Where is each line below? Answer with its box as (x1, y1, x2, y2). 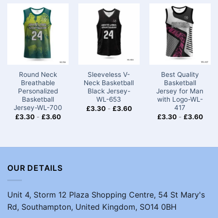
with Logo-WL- (157, 95, 203, 104)
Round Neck (18, 71, 57, 79)
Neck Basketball (84, 79, 134, 87)
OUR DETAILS (7, 163, 63, 173)
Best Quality (161, 71, 199, 79)
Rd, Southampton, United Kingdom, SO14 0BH (7, 201, 177, 212)
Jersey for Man (156, 87, 204, 95)
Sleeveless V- (88, 71, 130, 79)
